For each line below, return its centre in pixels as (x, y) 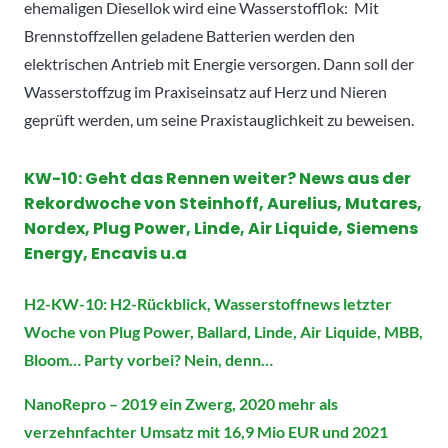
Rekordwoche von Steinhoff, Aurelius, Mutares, (223, 203)
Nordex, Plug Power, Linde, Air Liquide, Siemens (221, 228)
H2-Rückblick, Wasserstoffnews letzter (251, 303)
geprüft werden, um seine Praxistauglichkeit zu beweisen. (219, 119)
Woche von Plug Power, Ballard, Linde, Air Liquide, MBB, (223, 331)
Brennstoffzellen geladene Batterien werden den (189, 35)
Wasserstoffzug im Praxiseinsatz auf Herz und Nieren (205, 91)
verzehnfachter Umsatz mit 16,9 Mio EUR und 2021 (206, 431)
